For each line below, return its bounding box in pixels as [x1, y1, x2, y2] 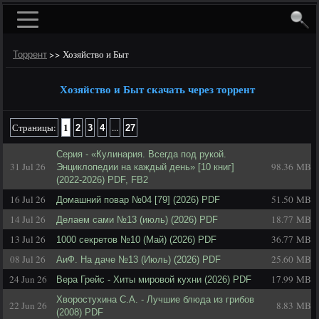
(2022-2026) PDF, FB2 [56, 174, 148, 185]
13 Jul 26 [10, 233, 46, 246]
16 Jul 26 [10, 193, 46, 206]
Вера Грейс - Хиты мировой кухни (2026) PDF [56, 274, 251, 285]
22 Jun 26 [9, 299, 47, 312]
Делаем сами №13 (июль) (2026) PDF [56, 214, 218, 225]
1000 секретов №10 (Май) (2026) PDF [56, 234, 216, 245]
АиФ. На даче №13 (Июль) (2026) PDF [56, 254, 221, 265]
